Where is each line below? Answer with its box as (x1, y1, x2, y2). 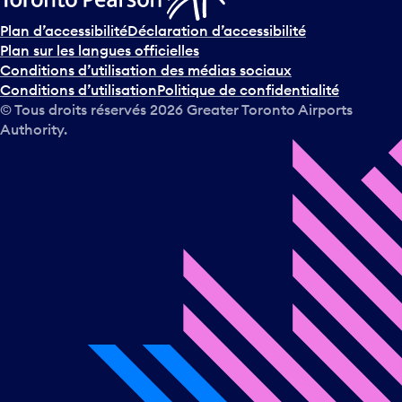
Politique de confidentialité (157, 81, 339, 100)
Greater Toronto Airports (183, 100, 353, 119)
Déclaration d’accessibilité (127, 22, 306, 40)
